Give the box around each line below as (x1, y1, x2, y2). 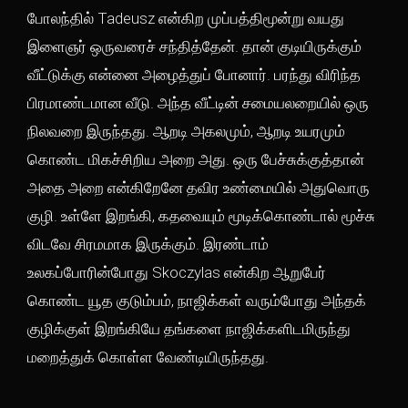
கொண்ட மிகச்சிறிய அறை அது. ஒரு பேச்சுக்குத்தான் (27, 150, 364, 168)
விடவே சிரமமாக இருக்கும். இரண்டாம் (27, 235, 269, 253)
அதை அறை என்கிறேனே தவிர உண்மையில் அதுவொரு (27, 178, 370, 197)
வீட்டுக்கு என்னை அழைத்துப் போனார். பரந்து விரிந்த (27, 66, 361, 84)
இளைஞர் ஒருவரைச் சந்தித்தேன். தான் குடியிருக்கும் (27, 37, 362, 56)
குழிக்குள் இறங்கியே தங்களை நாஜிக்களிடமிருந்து (27, 320, 351, 338)
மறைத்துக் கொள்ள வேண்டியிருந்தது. (27, 348, 269, 366)
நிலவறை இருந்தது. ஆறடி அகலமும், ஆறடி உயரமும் (27, 122, 345, 140)
